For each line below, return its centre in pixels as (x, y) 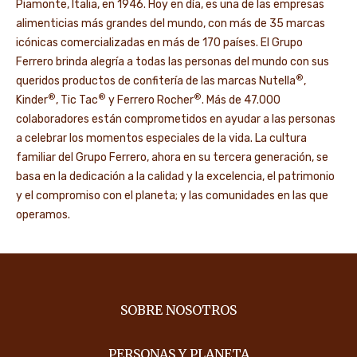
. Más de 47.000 (241, 100)
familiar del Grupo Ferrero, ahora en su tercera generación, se (172, 158)
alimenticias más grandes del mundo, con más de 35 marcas (171, 24)
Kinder (32, 100)
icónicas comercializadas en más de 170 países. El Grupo (159, 43)
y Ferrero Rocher (150, 100)
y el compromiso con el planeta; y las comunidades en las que (172, 196)
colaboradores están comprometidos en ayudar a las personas (176, 120)
